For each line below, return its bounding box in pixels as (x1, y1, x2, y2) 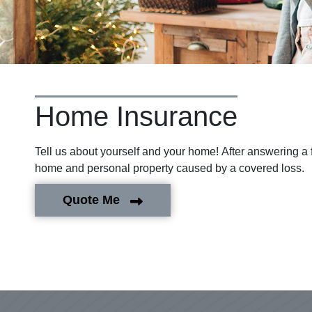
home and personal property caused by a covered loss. (35, 162, 304, 174)
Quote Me (63, 193, 120, 207)
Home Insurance (35, 101, 237, 132)
